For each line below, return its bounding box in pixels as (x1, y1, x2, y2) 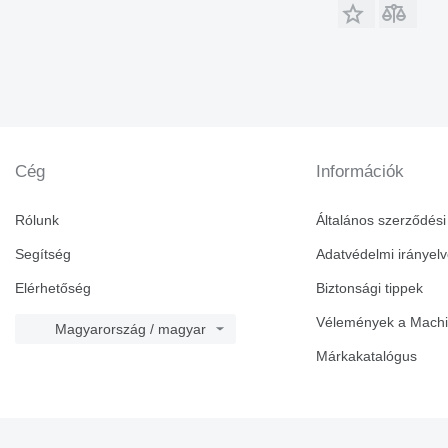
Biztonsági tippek (316, 280, 424, 297)
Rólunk (15, 212, 59, 229)
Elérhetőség (15, 280, 91, 297)
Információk (316, 162, 405, 182)
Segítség (15, 246, 71, 263)
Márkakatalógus (316, 348, 418, 365)
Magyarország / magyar (55, 321, 206, 338)
